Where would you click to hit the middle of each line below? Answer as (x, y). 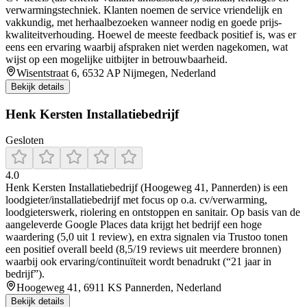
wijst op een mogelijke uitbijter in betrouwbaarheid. (116, 60)
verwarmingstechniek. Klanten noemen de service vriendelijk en (144, 10)
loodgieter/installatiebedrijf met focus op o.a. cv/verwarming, (136, 200)
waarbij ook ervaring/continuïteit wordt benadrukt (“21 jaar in (138, 262)
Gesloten (25, 140)
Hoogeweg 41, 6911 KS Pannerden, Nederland (119, 288)
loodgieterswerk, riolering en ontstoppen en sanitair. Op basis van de (153, 212)
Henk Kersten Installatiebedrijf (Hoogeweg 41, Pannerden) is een (147, 188)
